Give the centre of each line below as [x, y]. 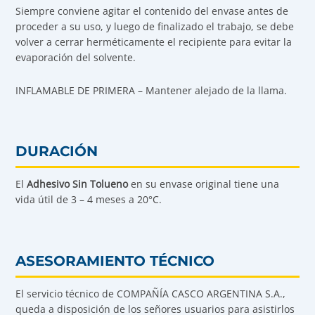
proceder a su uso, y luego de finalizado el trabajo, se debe [155, 27]
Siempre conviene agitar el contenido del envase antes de [152, 11]
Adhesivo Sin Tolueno [78, 184]
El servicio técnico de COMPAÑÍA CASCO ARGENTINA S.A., [151, 293]
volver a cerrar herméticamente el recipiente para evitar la [154, 42]
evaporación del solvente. [76, 58]
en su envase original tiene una [204, 184]
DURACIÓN [57, 152]
